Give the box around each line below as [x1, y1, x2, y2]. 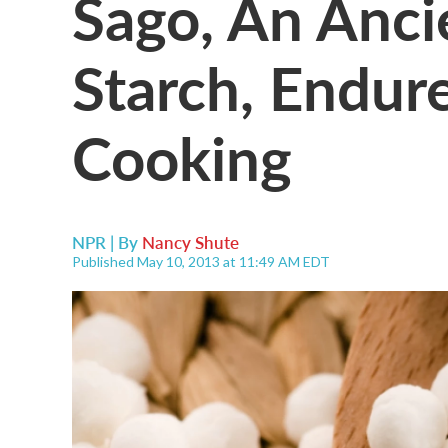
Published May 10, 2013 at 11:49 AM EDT [72, 253, 330, 270]
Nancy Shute [142, 230, 239, 254]
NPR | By [72, 230, 142, 254]
